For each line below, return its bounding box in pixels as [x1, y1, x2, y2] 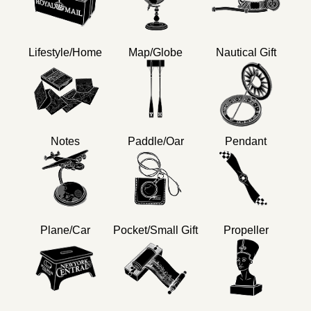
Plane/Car [40, 224, 90, 236]
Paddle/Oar [127, 135, 184, 147]
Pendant [225, 135, 267, 147]
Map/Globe [128, 46, 183, 58]
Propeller [223, 224, 269, 236]
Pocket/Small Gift [113, 224, 198, 236]
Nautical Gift [215, 46, 276, 58]
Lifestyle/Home [28, 46, 102, 58]
